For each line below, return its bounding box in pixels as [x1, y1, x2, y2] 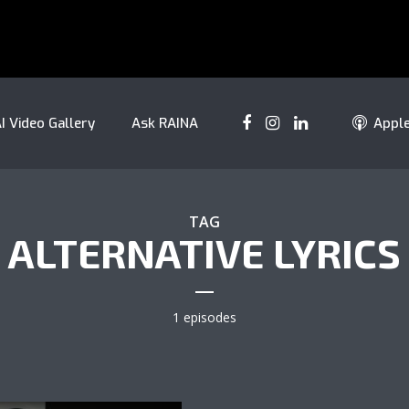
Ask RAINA [131, 114, 198, 132]
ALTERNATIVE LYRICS [8, 228, 401, 277]
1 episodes [173, 309, 236, 326]
